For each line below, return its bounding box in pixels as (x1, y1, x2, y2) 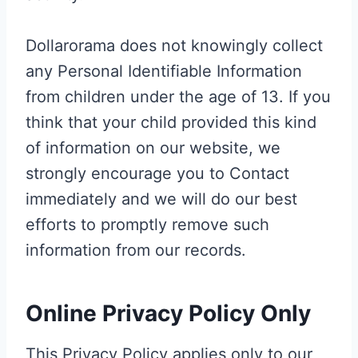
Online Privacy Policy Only (26, 299, 311, 327)
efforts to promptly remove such (26, 214, 269, 234)
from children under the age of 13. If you (26, 86, 331, 106)
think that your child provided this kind (26, 112, 316, 132)
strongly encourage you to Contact (26, 163, 289, 183)
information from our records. (26, 240, 246, 260)
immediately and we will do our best (26, 189, 297, 209)
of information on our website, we (26, 137, 280, 157)
